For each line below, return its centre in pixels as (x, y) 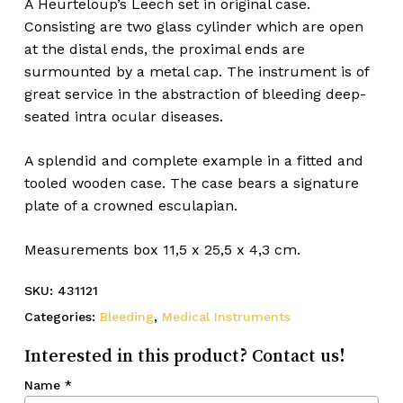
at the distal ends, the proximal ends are (164, 49)
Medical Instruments (226, 316)
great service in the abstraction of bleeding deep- (195, 94)
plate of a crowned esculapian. (130, 205)
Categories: (62, 316)
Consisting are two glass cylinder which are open (193, 26)
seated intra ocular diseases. (123, 116)
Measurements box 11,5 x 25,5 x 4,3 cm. (162, 249)
